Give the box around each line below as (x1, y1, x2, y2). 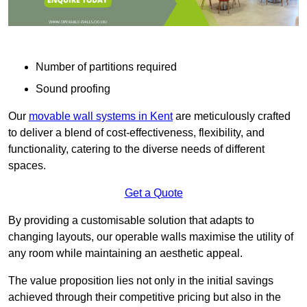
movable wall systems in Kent (29, 110, 173, 123)
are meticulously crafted (173, 110, 291, 123)
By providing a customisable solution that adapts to (8, 214, 254, 227)
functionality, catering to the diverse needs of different (8, 143, 265, 156)
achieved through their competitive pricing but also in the (8, 291, 281, 304)
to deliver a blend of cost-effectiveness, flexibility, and (8, 127, 265, 139)
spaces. (8, 160, 49, 172)
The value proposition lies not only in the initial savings (8, 275, 273, 287)
